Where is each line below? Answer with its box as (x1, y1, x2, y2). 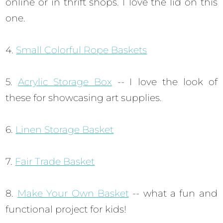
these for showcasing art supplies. (5, 92, 162, 104)
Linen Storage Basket (15, 124, 114, 136)
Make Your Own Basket (17, 188, 129, 200)
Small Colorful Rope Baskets (16, 44, 147, 56)
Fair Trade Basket (15, 156, 95, 168)
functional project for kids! (5, 204, 127, 216)
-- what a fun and (128, 188, 218, 200)
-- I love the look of (111, 76, 218, 88)
